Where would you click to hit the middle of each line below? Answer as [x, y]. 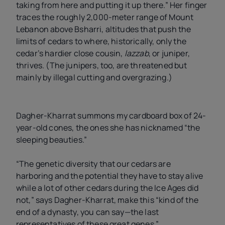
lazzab [136, 53]
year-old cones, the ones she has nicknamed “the [108, 128]
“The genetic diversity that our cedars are [93, 164]
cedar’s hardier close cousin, [70, 53]
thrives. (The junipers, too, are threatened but [102, 65]
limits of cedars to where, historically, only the [101, 41]
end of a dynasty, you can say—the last [88, 212]
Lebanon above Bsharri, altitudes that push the [104, 29]
